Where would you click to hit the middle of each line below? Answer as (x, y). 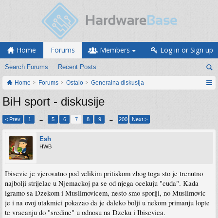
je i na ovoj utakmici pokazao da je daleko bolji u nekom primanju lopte (107, 203)
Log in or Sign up (187, 50)
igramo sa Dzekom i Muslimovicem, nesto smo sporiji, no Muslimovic (105, 193)
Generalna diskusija (118, 83)
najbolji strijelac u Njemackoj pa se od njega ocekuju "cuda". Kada (102, 183)
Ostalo (75, 83)
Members (115, 50)
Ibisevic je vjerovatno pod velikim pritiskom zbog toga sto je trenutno (104, 173)
